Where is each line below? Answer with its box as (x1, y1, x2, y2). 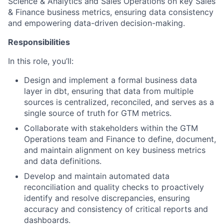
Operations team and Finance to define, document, (24, 134, 216, 144)
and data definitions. (24, 156, 101, 166)
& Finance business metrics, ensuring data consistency (8, 7, 213, 17)
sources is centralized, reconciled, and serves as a (24, 97, 214, 107)
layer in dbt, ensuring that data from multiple (24, 86, 193, 96)
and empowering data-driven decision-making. (8, 18, 185, 28)
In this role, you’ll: (8, 56, 73, 66)
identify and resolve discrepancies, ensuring (24, 193, 190, 203)
